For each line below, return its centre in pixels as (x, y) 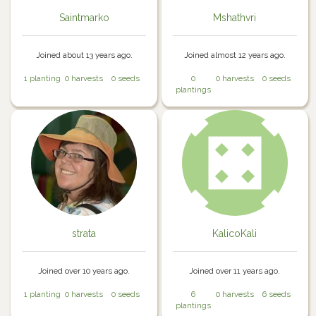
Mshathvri (235, 17)
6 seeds (276, 294)
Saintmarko (84, 17)
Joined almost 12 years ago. (235, 55)
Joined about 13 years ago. (84, 55)
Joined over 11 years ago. (235, 271)
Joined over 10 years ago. (84, 271)
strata (84, 234)
